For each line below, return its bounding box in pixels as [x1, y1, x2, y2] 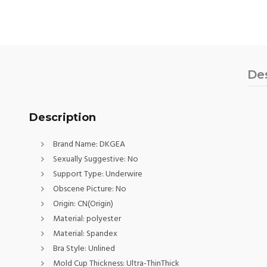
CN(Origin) [77, 197, 113, 211]
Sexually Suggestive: [52, 153, 128, 166]
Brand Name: [52, 138, 100, 151]
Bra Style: [52, 242, 88, 256]
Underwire [105, 167, 142, 181]
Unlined [88, 242, 115, 256]
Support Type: [52, 167, 105, 181]
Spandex [86, 227, 117, 241]
